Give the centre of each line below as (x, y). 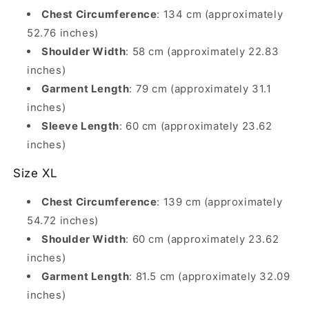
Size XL (36, 173)
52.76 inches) (63, 33)
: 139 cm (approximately (220, 202)
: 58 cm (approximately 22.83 (202, 51)
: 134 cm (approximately (220, 14)
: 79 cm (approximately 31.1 (200, 89)
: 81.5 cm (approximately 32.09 (210, 276)
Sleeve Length (80, 126)
